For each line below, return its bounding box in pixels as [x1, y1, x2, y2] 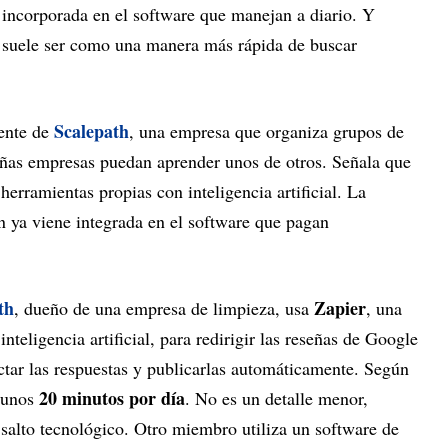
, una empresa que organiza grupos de [129, 119, 404, 144]
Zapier [314, 295, 366, 322]
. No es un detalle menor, [185, 386, 368, 411]
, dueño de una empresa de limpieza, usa [14, 296, 314, 321]
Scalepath [54, 118, 129, 145]
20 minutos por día [39, 385, 185, 412]
